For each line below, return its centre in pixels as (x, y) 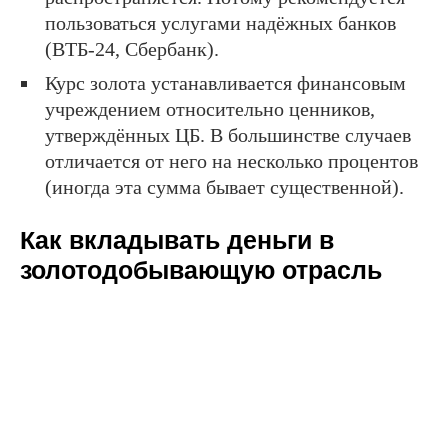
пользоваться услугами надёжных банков (220, 23)
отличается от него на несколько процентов (231, 161)
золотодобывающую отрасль (201, 270)
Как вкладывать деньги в (177, 240)
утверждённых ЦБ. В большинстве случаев (228, 135)
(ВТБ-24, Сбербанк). (132, 49)
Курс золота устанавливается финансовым (225, 83)
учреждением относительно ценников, (210, 109)
